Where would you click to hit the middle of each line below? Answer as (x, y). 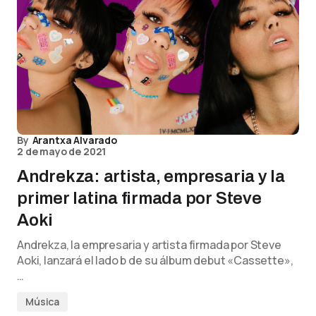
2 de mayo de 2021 (62, 152)
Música (43, 302)
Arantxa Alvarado (74, 140)
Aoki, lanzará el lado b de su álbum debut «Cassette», (155, 261)
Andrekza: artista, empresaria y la (151, 177)
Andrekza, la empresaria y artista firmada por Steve (149, 245)
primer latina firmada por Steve (139, 199)
